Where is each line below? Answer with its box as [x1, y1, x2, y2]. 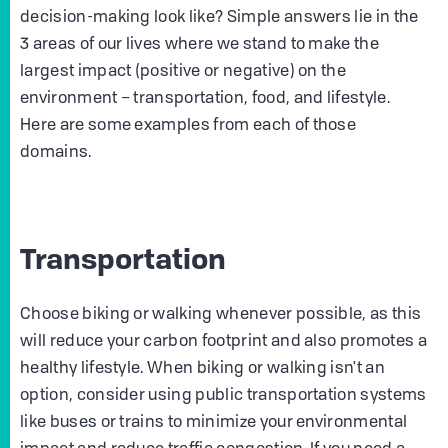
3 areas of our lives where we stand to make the [20, 37, 380, 54]
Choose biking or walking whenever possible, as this [20, 307, 422, 324]
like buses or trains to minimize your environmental [20, 415, 408, 432]
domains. [20, 145, 92, 162]
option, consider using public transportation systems [20, 388, 427, 405]
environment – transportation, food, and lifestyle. [20, 91, 391, 108]
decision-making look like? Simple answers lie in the [20, 10, 419, 27]
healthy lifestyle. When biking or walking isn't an [20, 361, 386, 378]
